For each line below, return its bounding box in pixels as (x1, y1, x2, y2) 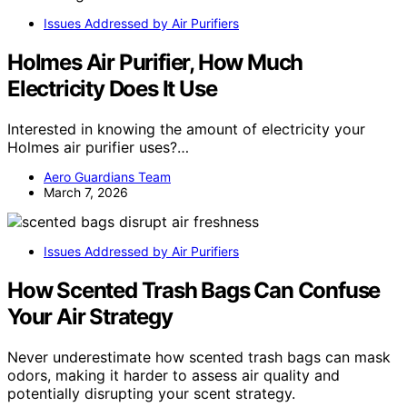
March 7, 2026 (44, 184, 128, 201)
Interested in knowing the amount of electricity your (7, 120, 365, 139)
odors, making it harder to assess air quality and (7, 366, 340, 384)
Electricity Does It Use (7, 75, 217, 103)
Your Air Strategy (7, 303, 173, 331)
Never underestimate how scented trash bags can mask (7, 348, 391, 366)
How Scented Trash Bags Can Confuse (7, 277, 381, 304)
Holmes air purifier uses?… (7, 138, 189, 157)
